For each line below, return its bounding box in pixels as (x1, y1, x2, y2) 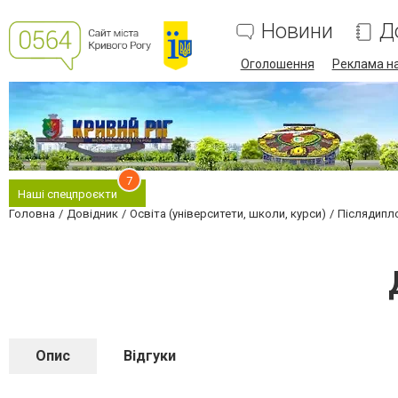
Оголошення (240, 57, 314, 71)
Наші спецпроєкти (18, 187, 117, 201)
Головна (9, 207, 55, 220)
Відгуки (123, 347, 176, 364)
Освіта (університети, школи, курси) (130, 207, 326, 220)
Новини (260, 19, 333, 44)
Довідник (67, 207, 118, 220)
